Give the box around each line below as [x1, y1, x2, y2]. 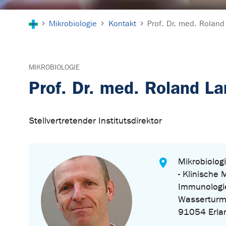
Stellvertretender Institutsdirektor [29, 116, 162, 127]
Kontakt [108, 19, 136, 29]
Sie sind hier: [28, 10, 80, 21]
